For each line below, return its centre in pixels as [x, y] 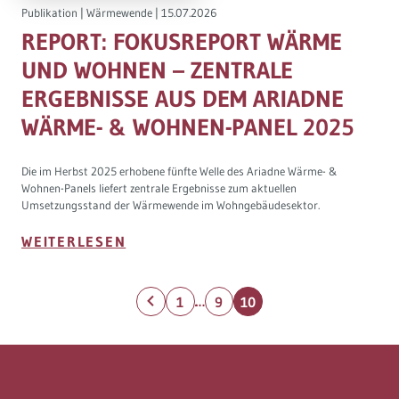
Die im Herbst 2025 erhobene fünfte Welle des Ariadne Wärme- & [179, 171]
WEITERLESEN [74, 242]
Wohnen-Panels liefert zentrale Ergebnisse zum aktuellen [159, 187]
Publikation [49, 13]
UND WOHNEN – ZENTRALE [157, 70]
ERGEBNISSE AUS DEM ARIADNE [183, 98]
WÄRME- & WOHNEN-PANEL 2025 [188, 127]
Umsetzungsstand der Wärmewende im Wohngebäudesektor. [171, 204]
